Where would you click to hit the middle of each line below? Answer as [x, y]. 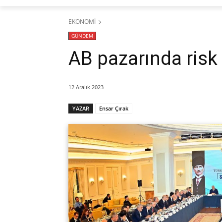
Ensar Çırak [114, 108]
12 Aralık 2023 [86, 87]
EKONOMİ [82, 21]
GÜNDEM [82, 35]
